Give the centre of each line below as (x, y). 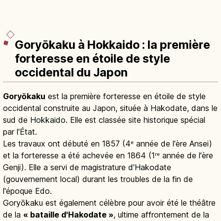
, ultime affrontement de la (161, 215)
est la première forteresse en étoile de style (126, 96)
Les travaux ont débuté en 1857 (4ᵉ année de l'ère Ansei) (108, 144)
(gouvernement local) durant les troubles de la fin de (98, 179)
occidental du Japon (71, 73)
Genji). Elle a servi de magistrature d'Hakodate (87, 167)
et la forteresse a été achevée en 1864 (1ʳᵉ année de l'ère (108, 156)
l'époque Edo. (27, 191)
